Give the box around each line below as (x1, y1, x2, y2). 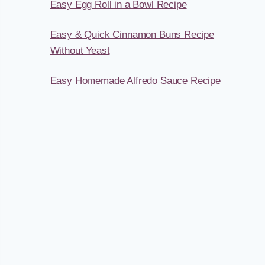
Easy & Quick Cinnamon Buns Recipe (50, 29, 215, 41)
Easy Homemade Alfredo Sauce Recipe (50, 75, 221, 87)
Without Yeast (50, 45, 110, 57)
